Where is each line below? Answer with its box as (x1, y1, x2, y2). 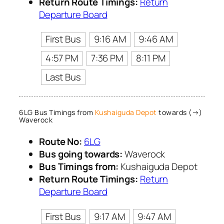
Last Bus (45, 70, 81, 83)
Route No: (39, 134, 82, 148)
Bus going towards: (39, 147, 123, 160)
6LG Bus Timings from (19, 107, 95, 117)
